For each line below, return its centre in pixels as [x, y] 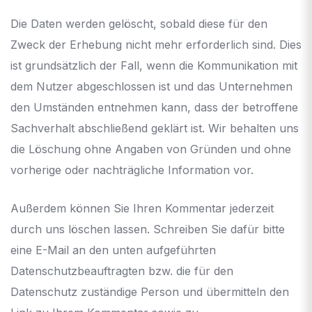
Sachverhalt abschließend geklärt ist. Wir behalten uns [155, 128]
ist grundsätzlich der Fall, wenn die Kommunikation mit [154, 65]
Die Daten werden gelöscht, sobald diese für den [139, 23]
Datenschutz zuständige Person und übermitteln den [150, 291]
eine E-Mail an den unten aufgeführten [113, 250]
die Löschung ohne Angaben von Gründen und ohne [151, 149]
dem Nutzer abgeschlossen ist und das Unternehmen [151, 86]
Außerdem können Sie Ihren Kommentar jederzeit [142, 208]
